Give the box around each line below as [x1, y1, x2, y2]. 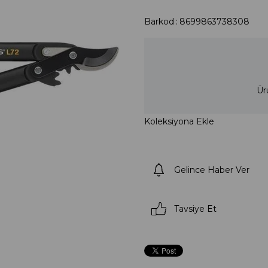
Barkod [144, 16, 174, 27]
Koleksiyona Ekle [144, 116, 214, 127]
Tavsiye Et [173, 203, 217, 215]
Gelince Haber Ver [173, 165, 249, 176]
